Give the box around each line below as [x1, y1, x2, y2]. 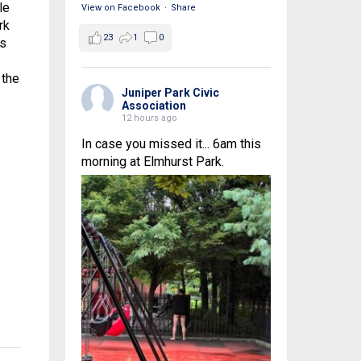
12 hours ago [121, 113, 177, 124]
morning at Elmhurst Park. [81, 154, 224, 170]
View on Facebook [81, 2, 160, 14]
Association [121, 99, 186, 113]
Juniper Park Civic [121, 86, 219, 100]
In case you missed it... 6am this [81, 136, 261, 152]
